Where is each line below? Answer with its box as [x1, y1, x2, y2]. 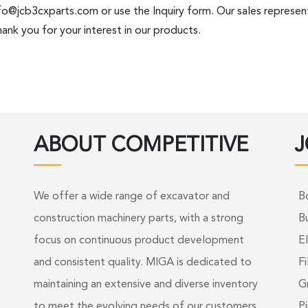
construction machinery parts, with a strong [34, 213, 243, 224]
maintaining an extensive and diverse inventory [34, 279, 258, 290]
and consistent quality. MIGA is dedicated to [34, 257, 252, 268]
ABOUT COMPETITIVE [34, 135, 248, 156]
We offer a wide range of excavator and [34, 191, 230, 202]
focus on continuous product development [34, 235, 244, 246]
